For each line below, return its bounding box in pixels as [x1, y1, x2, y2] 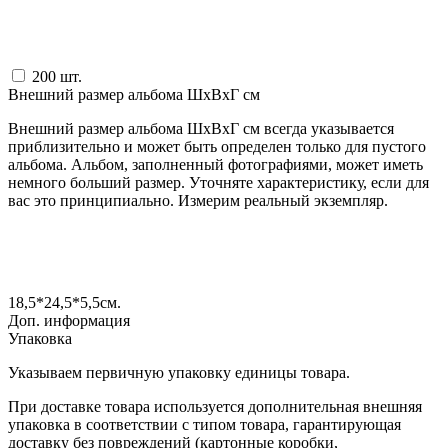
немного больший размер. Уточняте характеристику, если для [8, 173, 429, 191]
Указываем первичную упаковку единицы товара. [8, 363, 350, 381]
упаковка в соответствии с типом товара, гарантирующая [8, 415, 401, 433]
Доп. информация [8, 311, 130, 329]
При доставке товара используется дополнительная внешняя [8, 397, 422, 415]
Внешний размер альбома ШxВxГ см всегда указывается [8, 119, 394, 137]
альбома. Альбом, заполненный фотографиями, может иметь [8, 155, 423, 173]
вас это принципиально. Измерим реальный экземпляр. [8, 191, 388, 209]
